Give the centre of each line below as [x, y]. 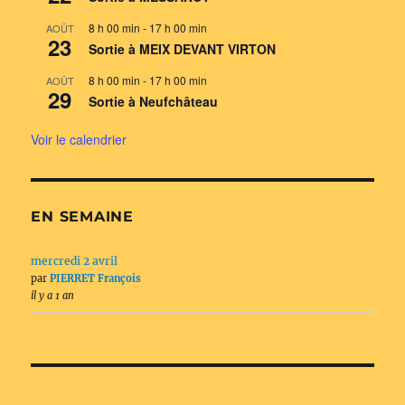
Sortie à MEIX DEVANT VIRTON [183, 49]
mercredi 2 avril [75, 261]
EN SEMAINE [82, 217]
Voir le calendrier [79, 140]
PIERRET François [96, 279]
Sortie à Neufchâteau [154, 102]
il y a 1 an [53, 296]
